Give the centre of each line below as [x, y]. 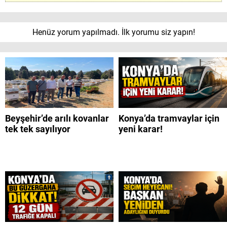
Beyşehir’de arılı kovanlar [57, 119]
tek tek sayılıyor [38, 129]
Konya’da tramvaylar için [169, 119]
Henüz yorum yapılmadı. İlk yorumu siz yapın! [113, 32]
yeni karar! [141, 129]
